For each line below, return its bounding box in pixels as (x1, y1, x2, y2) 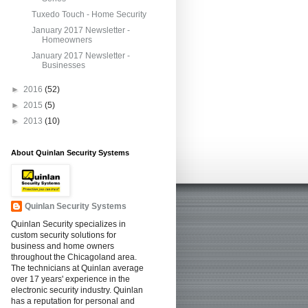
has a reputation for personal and (11, 296, 135, 306)
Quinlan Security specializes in (11, 219, 126, 229)
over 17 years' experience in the (11, 274, 130, 284)
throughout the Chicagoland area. (11, 252, 137, 262)
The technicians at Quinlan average (11, 263, 144, 273)
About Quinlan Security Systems (11, 148, 129, 157)
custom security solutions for (11, 230, 116, 240)
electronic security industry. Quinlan (11, 285, 143, 295)
